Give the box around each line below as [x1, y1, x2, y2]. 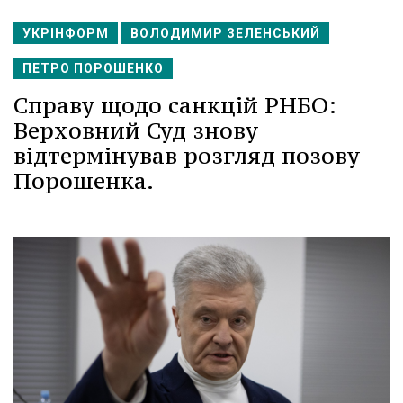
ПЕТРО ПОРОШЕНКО [22, 60, 164, 76]
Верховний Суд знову [13, 115, 258, 145]
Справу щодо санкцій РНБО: [13, 90, 336, 120]
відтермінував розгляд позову [13, 140, 360, 170]
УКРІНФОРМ [22, 25, 109, 40]
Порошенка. [13, 166, 154, 195]
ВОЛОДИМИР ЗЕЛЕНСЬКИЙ [130, 25, 320, 40]
